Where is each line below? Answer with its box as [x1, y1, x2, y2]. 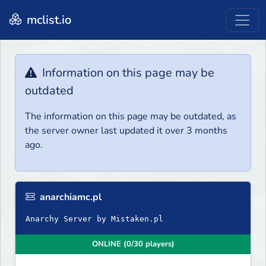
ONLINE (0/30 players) [91, 239, 175, 250]
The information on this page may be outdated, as [25, 110, 236, 123]
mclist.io [24, 11, 71, 28]
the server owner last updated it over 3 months [25, 124, 227, 138]
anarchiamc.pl [37, 191, 102, 204]
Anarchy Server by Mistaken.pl [26, 214, 163, 224]
